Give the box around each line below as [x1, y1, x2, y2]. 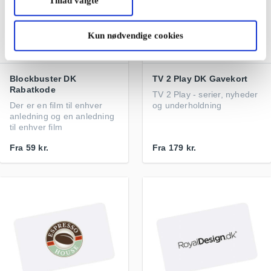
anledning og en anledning [10, 111, 114, 121]
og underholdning [152, 100, 222, 110]
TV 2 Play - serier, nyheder [152, 90, 258, 99]
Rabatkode [10, 85, 56, 94]
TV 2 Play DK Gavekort [152, 74, 248, 83]
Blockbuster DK [10, 74, 76, 83]
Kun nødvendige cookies [88, 30, 183, 41]
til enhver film [10, 122, 62, 132]
